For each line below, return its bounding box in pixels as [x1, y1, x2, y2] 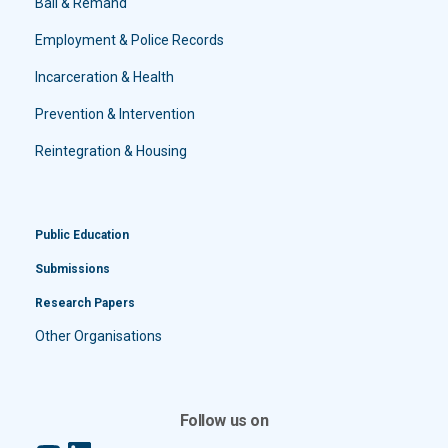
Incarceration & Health [35, 69, 174, 86]
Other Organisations [35, 328, 162, 345]
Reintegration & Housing [35, 143, 187, 160]
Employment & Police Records [35, 32, 224, 49]
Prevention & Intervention [35, 106, 195, 123]
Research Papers [35, 296, 135, 311]
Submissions [35, 262, 110, 277]
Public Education [35, 228, 129, 243]
